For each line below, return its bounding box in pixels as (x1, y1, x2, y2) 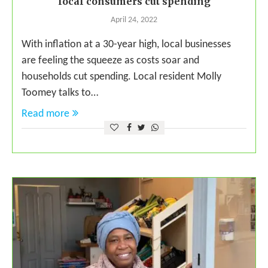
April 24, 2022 (111, 16, 157, 25)
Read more (22, 108, 69, 120)
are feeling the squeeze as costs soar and (22, 55, 199, 67)
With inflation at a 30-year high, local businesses (22, 39, 231, 51)
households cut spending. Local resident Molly (22, 71, 221, 83)
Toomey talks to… (22, 87, 98, 99)
